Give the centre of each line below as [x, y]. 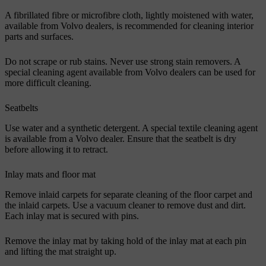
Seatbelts [21, 107]
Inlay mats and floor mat [50, 174]
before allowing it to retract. [56, 149]
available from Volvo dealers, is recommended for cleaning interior [129, 26]
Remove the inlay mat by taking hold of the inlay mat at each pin [126, 240]
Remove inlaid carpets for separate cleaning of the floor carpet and [129, 194]
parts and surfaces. [39, 36]
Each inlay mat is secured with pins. [72, 216]
